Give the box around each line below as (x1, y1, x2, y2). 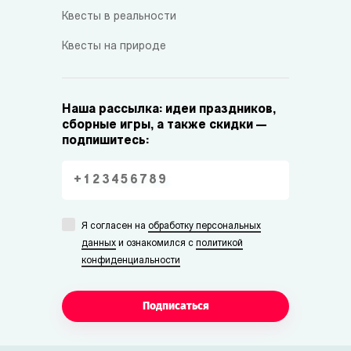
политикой (196, 239, 243, 249)
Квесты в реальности (62, 11, 176, 24)
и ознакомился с (116, 239, 196, 249)
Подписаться (142, 299, 209, 313)
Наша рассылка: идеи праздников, (62, 103, 276, 117)
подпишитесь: (62, 135, 149, 148)
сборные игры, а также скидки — (62, 119, 266, 132)
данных (81, 239, 116, 249)
